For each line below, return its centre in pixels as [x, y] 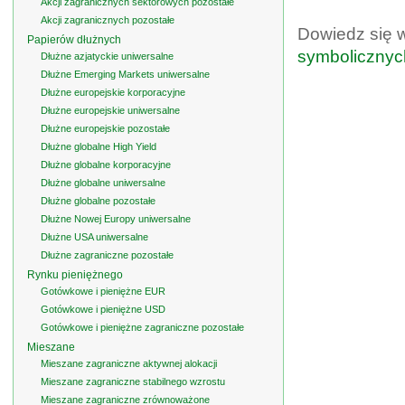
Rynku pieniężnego [75, 275]
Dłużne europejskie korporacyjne [113, 92]
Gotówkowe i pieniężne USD [103, 309]
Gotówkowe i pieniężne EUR [103, 291]
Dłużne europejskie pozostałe [105, 128]
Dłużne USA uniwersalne [94, 237]
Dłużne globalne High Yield [99, 146]
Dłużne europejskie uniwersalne [110, 110]
